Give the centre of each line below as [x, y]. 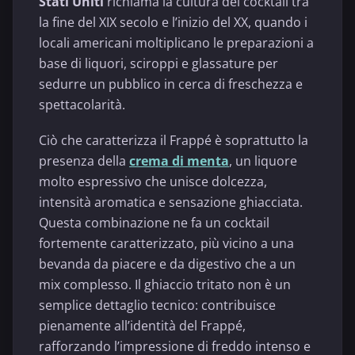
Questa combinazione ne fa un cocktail [154, 223]
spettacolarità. [82, 105]
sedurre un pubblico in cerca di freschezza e [171, 84]
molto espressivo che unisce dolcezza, [153, 182]
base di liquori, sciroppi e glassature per [158, 63]
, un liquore [263, 161]
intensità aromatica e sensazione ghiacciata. [171, 202]
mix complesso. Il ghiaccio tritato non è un [165, 285]
